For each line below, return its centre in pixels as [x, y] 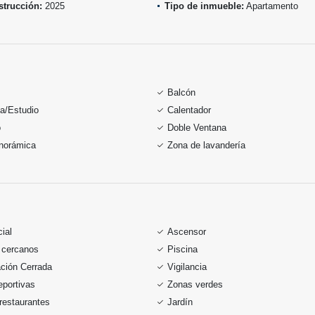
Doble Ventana [197, 128]
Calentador [189, 110]
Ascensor [187, 232]
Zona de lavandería [206, 145]
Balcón [181, 92]
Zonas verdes [195, 284]
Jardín [180, 302]
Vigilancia [187, 267]
